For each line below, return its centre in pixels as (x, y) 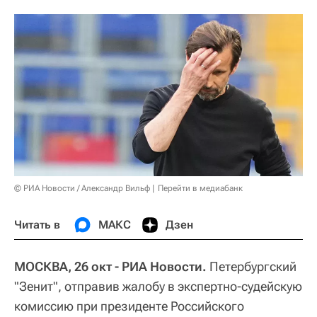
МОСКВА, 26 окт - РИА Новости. (110, 266)
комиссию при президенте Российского (129, 306)
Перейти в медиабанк (200, 188)
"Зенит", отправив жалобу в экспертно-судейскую (158, 286)
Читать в (37, 224)
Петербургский (252, 266)
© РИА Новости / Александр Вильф (82, 188)
